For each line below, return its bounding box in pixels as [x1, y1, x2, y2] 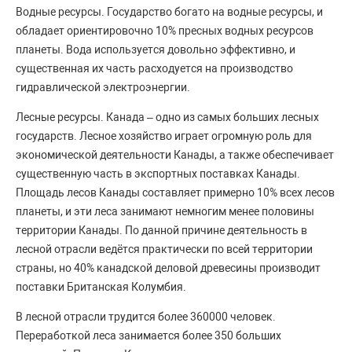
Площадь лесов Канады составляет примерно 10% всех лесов [16, 186, 335, 200]
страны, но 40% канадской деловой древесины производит [16, 262, 321, 275]
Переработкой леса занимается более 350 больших [16, 329, 281, 343]
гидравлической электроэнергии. [16, 81, 190, 94]
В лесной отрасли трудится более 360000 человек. [16, 310, 276, 324]
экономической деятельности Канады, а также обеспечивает [16, 148, 334, 162]
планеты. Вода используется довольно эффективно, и [16, 43, 295, 57]
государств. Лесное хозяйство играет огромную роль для [16, 130, 312, 143]
